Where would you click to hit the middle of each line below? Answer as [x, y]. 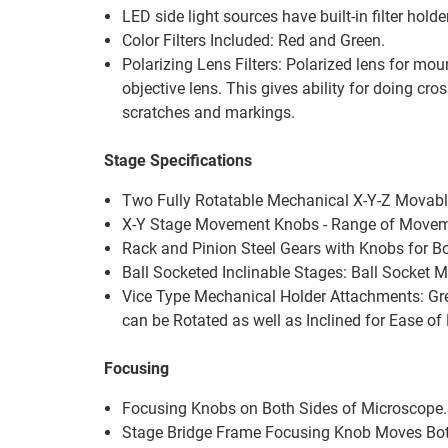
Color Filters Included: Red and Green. [254, 40]
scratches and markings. [209, 112]
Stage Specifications [178, 160]
